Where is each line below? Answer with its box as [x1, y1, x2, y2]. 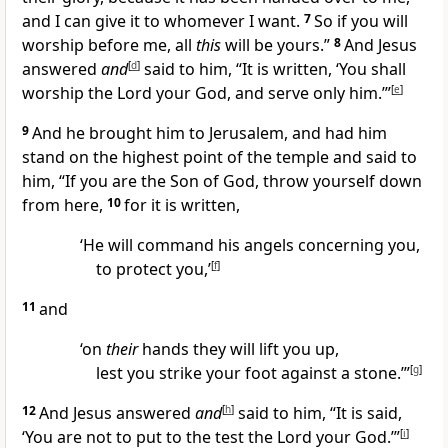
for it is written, [124, 194, 240, 217]
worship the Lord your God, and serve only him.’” [22, 82, 391, 105]
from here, [22, 194, 107, 217]
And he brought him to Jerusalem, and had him [32, 122, 387, 145]
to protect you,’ [95, 258, 211, 281]
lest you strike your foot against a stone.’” [95, 362, 410, 385]
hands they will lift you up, [137, 338, 339, 361]
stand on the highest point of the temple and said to [22, 146, 417, 169]
